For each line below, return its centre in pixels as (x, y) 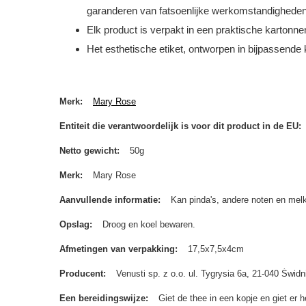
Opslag (74, 224)
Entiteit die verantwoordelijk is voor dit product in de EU (179, 126)
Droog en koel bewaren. (149, 224)
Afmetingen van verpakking (117, 249)
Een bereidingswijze (102, 298)
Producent (81, 274)
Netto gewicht (88, 151)
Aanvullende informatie (109, 200)
